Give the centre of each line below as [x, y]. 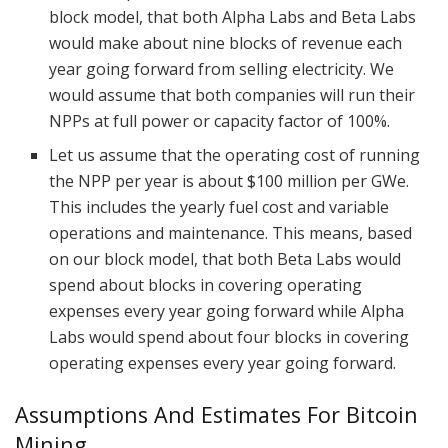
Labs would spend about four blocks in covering [229, 337]
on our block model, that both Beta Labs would [225, 259]
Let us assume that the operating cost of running [235, 155]
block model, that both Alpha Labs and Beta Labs [233, 17]
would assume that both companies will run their [232, 95]
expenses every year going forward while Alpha [227, 311]
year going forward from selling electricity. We [222, 69]
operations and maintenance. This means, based [231, 233]
